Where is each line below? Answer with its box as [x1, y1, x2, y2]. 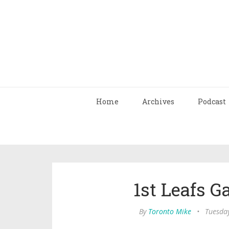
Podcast [198, 97, 226, 106]
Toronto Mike [148, 207, 191, 216]
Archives [142, 97, 174, 106]
